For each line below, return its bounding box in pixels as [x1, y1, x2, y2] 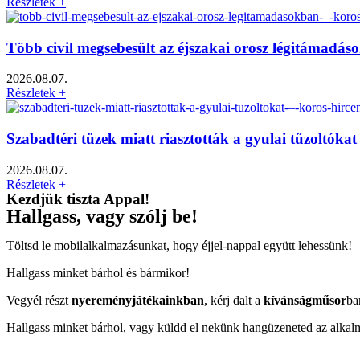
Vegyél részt [6, 292, 72, 307]
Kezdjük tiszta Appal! [6, 190, 149, 207]
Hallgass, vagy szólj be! [6, 205, 198, 227]
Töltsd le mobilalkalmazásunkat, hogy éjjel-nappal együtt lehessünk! [6, 238, 352, 252]
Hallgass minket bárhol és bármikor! [6, 265, 190, 280]
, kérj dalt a [204, 292, 264, 307]
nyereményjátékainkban [72, 292, 204, 307]
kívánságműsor [264, 292, 346, 307]
